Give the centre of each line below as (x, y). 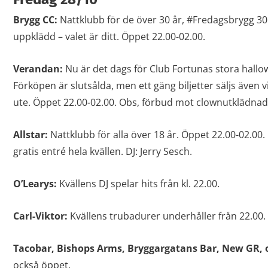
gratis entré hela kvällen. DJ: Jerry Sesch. (102, 152)
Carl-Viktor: (40, 216)
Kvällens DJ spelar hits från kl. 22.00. (138, 184)
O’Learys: (35, 184)
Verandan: (38, 69)
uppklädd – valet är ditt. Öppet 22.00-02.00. (109, 37)
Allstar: (30, 135)
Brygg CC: (35, 20)
